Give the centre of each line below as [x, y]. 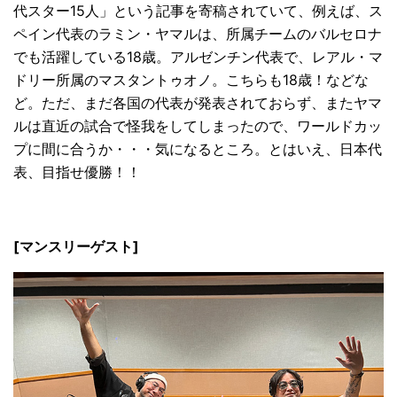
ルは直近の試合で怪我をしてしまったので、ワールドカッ [198, 125]
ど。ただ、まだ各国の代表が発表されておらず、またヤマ [198, 102]
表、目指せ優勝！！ [77, 171]
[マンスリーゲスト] [76, 246]
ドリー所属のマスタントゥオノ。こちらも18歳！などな [191, 79]
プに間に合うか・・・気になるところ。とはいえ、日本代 [198, 148]
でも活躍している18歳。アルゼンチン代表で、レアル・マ [198, 56]
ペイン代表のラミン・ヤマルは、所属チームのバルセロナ [198, 33]
